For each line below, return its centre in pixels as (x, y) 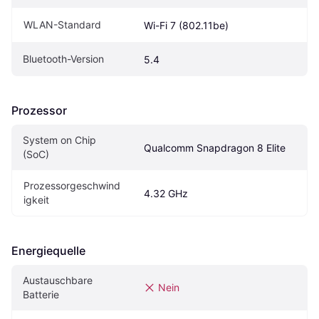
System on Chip (59, 140)
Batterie (41, 295)
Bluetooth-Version (63, 59)
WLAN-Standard (62, 25)
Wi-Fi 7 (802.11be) (186, 26)
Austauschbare (58, 281)
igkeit (36, 200)
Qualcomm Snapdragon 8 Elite (215, 148)
